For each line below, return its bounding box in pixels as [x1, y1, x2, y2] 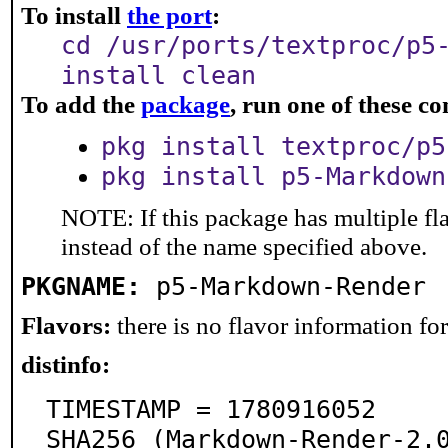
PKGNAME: [21, 271, 141, 301]
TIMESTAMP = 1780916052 [46, 394, 376, 424]
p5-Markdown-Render [156, 271, 426, 301]
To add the [21, 90, 141, 118]
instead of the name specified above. [61, 232, 427, 260]
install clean [61, 60, 256, 90]
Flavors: [21, 311, 111, 339]
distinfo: [21, 350, 110, 378]
